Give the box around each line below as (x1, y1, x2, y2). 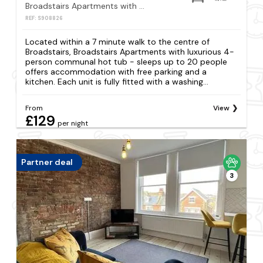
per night (58, 118, 89, 128)
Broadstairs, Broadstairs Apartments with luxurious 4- (25, 46, 235, 57)
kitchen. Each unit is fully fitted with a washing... (25, 76, 209, 87)
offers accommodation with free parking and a (25, 66, 207, 77)
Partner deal (21, 157, 73, 168)
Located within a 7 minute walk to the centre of (25, 36, 210, 47)
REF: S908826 (25, 14, 63, 22)
